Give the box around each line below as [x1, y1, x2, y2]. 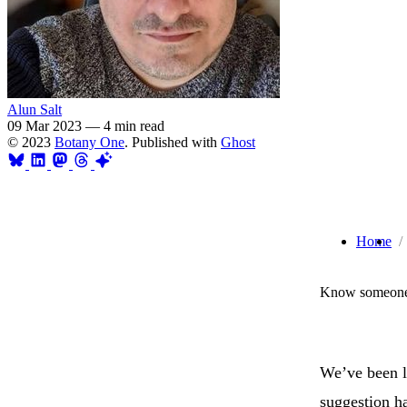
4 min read [104, 117, 164, 134]
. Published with [124, 134, 221, 150]
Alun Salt [7, 101, 62, 117]
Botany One [55, 134, 124, 150]
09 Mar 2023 [7, 117, 82, 134]
